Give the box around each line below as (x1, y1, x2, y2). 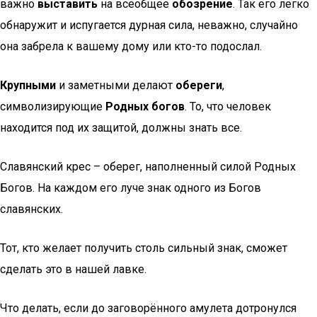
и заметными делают (56, 79, 175, 92)
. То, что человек (185, 100, 271, 113)
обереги (175, 79, 222, 92)
